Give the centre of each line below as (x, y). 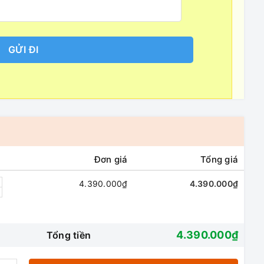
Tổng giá (219, 160)
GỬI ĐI (23, 50)
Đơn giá (111, 160)
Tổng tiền (68, 235)
